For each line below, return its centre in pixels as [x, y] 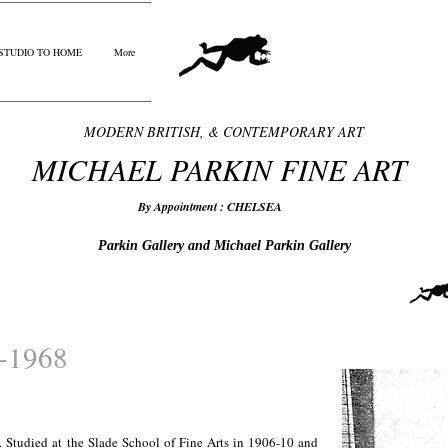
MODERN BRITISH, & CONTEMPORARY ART [224, 131]
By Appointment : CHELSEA [215, 206]
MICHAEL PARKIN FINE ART [224, 169]
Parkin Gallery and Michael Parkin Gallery [224, 245]
